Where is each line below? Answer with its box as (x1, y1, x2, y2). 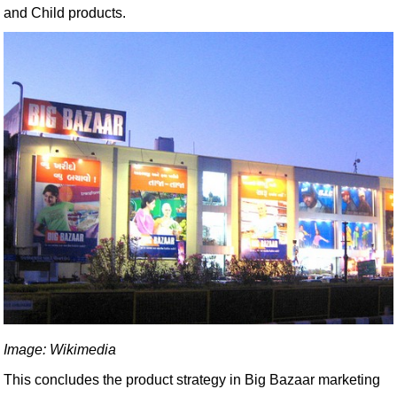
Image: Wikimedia (4, 342, 116, 357)
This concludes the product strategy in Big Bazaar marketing (4, 372, 380, 387)
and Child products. (4, 5, 126, 20)
